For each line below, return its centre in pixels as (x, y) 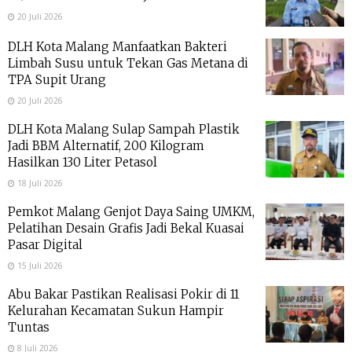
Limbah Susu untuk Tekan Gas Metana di (128, 64)
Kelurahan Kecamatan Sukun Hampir (116, 311)
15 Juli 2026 (39, 266)
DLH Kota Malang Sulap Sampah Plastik (124, 130)
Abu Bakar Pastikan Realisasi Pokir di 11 (123, 295)
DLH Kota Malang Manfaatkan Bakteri (117, 47)
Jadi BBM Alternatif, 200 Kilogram (106, 146)
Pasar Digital (45, 245)
